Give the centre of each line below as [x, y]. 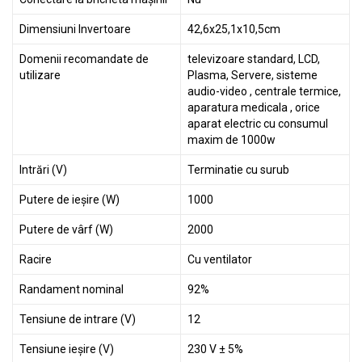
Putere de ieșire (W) [69, 200]
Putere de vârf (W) [66, 230]
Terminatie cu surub [238, 170]
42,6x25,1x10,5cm [234, 29]
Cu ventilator [220, 260]
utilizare [40, 76]
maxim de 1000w [232, 140]
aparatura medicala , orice [254, 108]
